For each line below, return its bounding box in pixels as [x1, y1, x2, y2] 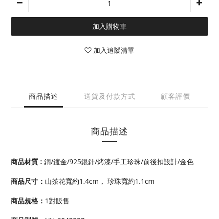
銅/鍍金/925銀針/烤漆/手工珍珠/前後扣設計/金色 [44, 157, 194, 167]
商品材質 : [11, 157, 44, 167]
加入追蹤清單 [93, 45, 134, 55]
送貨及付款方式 [84, 91, 135, 101]
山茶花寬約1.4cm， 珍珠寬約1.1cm [45, 176, 154, 186]
